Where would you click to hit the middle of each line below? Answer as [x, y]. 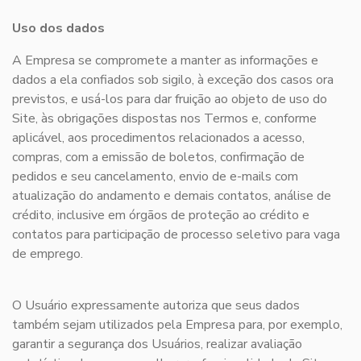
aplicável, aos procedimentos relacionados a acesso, [158, 138]
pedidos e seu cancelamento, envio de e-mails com [155, 177]
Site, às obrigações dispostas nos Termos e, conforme [164, 119]
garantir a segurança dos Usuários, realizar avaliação [157, 344]
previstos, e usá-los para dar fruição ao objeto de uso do [170, 100]
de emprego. [48, 254]
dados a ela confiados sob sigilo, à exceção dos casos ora [173, 80]
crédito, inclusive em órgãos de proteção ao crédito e [161, 216]
